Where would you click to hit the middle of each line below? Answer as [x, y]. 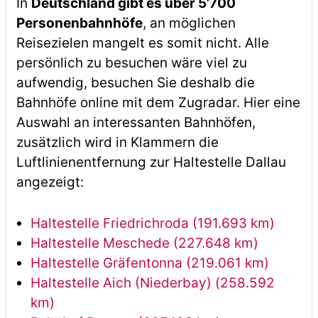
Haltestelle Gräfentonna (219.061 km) [149, 263]
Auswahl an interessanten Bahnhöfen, [136, 122]
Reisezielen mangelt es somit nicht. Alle [142, 43]
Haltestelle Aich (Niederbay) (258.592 [152, 283]
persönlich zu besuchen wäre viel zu [131, 63]
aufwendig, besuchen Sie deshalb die [135, 83]
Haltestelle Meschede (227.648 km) [144, 243]
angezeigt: [50, 182]
